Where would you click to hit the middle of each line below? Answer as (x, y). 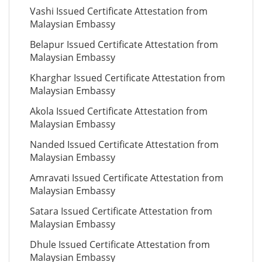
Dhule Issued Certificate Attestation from (120, 244)
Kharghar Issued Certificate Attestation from (127, 78)
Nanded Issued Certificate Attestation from (124, 144)
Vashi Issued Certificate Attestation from (119, 11)
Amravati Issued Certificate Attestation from (127, 178)
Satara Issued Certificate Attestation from (121, 211)
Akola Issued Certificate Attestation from (119, 111)
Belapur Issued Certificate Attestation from (124, 44)
